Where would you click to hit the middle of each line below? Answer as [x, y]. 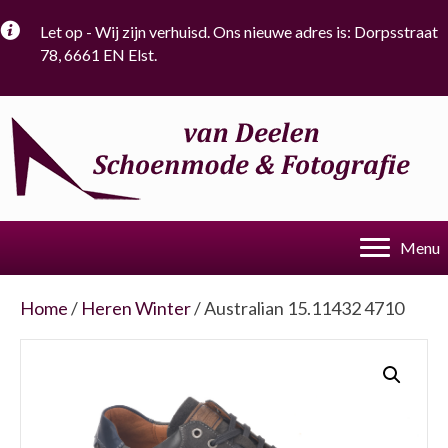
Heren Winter [136, 308]
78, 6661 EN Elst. [98, 54]
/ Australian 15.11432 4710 [297, 308]
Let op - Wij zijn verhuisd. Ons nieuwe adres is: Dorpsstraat [239, 31]
